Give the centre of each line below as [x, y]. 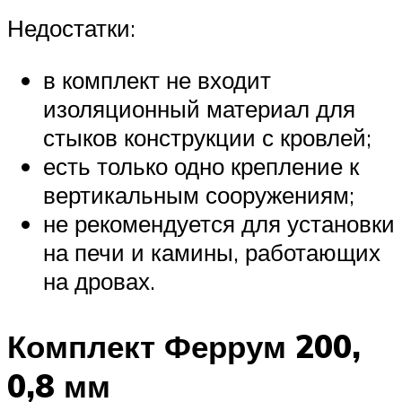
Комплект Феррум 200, [184, 346]
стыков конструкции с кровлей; [207, 137]
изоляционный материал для [199, 108]
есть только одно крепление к [201, 166]
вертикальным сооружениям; [199, 194]
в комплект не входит [157, 79]
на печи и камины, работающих [212, 252]
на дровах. [99, 280]
